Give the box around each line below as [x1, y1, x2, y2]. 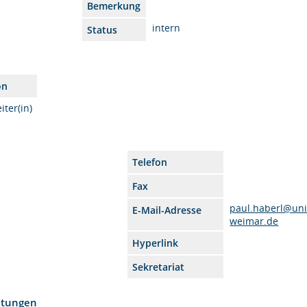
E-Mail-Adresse [132, 203, 202, 217]
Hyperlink [132, 236, 179, 249]
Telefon [132, 155, 168, 169]
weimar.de [230, 214, 279, 228]
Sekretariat [132, 260, 185, 273]
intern [152, 21, 181, 34]
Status [87, 23, 118, 36]
